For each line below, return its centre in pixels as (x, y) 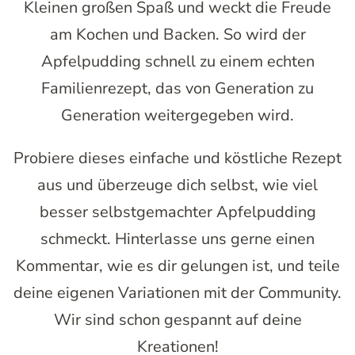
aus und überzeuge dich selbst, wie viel (177, 185)
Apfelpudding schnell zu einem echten (177, 62)
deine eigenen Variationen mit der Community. (177, 293)
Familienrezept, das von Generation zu (177, 89)
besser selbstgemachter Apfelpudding (177, 212)
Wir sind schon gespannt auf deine (177, 320)
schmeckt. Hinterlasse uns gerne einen (177, 239)
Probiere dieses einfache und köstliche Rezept (177, 158)
